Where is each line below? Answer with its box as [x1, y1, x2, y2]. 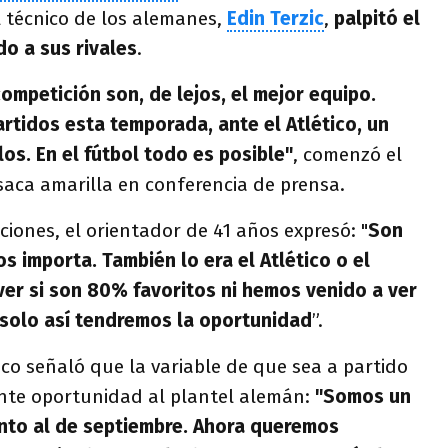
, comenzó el [293, 143, 402, 166]
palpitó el [329, 7, 420, 30]
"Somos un [315, 385, 411, 408]
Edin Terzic [227, 7, 324, 30]
